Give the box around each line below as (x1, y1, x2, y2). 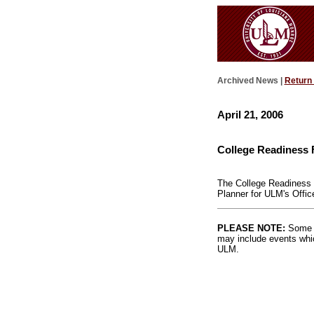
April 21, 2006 (217, 108, 283, 121)
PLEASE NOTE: (217, 223, 285, 234)
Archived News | (217, 76, 285, 86)
